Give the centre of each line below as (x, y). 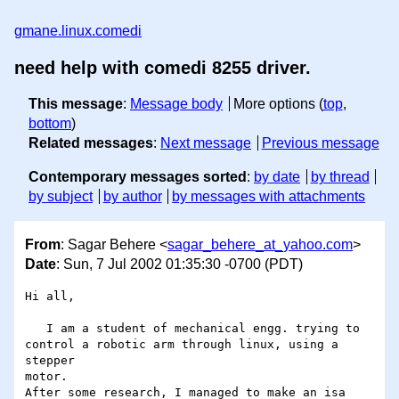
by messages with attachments (269, 196)
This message (76, 104)
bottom (50, 123)
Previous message (320, 143)
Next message (206, 143)
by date (277, 177)
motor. (46, 377)
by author (132, 196)
